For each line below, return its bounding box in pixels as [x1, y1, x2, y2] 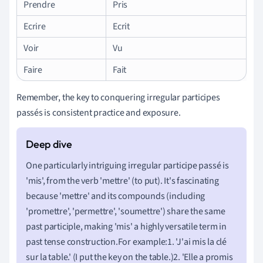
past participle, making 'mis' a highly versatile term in [26, 220, 227, 233]
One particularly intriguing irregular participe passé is [26, 159, 229, 172]
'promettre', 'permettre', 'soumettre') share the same [26, 204, 225, 218]
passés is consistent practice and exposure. [16, 106, 181, 119]
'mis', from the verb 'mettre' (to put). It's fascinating [26, 174, 219, 187]
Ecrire [23, 19, 46, 33]
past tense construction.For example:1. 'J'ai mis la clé [26, 235, 227, 248]
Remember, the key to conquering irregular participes [16, 90, 220, 104]
